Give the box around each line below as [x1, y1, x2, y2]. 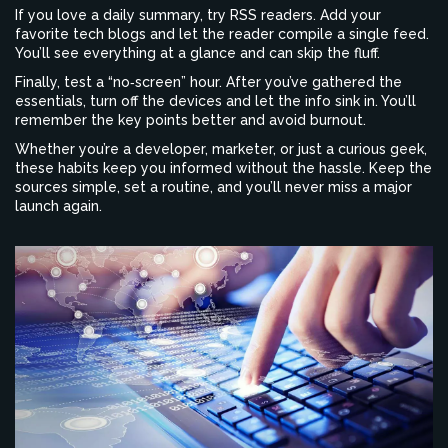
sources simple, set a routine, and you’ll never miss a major [15, 179, 412, 195]
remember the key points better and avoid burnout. [15, 112, 366, 128]
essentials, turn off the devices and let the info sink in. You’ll [15, 93, 416, 109]
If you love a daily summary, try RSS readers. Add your [15, 7, 381, 23]
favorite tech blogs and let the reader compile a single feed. [15, 26, 429, 42]
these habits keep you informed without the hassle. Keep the [15, 160, 432, 176]
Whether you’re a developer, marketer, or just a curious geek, [15, 141, 427, 157]
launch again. [15, 198, 102, 214]
